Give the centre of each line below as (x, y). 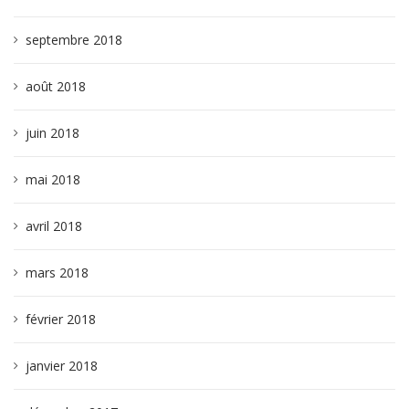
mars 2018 (57, 273)
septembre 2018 (74, 40)
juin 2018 (52, 133)
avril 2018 (54, 226)
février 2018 (61, 319)
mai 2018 (53, 179)
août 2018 (56, 86)
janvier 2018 (62, 366)
